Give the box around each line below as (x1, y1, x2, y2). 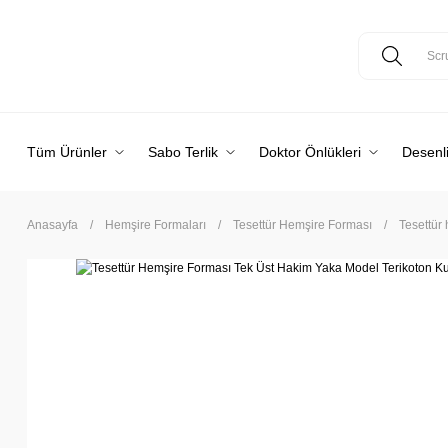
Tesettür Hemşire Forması (233, 218, 372, 232)
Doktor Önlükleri (259, 144, 361, 160)
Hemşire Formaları (105, 218, 206, 232)
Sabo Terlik (148, 144, 218, 160)
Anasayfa (27, 218, 78, 232)
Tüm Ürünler (27, 144, 107, 160)
